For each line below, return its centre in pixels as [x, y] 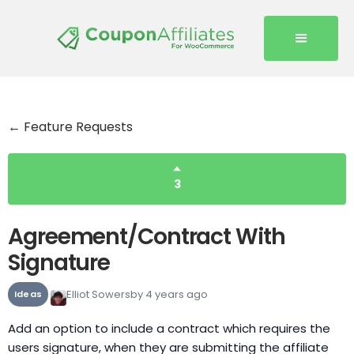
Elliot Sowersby [105, 294]
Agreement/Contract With [147, 237]
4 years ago [177, 294]
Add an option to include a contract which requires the [169, 328]
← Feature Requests [70, 127]
